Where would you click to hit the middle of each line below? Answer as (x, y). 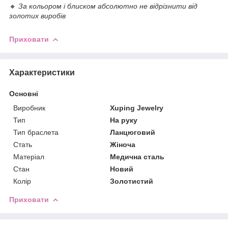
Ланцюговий (133, 132)
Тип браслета (36, 132)
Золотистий (132, 181)
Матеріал (29, 156)
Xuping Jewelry (137, 108)
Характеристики (42, 72)
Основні (24, 93)
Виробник (29, 108)
